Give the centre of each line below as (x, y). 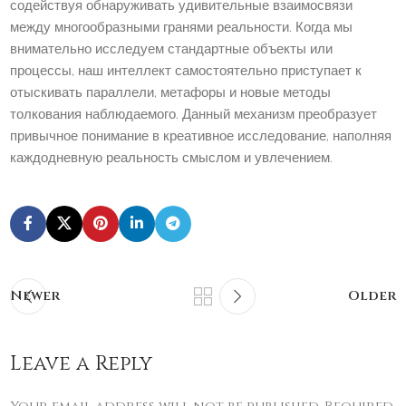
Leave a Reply (82, 364)
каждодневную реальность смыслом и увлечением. (172, 159)
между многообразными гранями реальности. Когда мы (182, 28)
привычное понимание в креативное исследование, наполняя (201, 137)
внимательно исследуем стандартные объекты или (172, 50)
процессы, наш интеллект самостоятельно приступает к (186, 72)
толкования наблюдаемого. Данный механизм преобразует (194, 115)
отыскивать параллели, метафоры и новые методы (171, 93)
